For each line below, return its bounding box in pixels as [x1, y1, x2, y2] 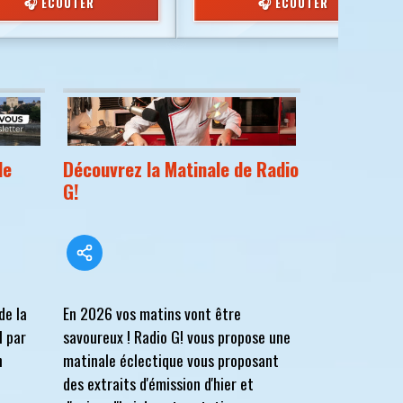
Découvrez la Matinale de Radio [63, 155, 299, 183]
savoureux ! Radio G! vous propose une [63, 325, 291, 348]
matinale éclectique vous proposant [63, 348, 279, 372]
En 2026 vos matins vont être [63, 301, 241, 325]
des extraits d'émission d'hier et [63, 372, 254, 395]
